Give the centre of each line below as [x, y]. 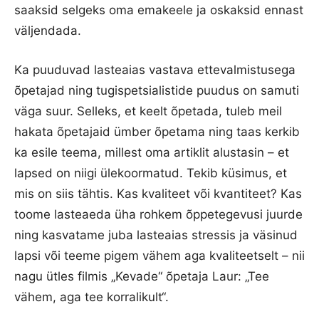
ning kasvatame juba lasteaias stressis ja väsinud [156, 235]
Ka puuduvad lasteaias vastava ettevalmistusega [155, 69]
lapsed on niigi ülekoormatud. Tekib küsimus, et [151, 173]
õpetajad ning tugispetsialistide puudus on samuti [157, 90]
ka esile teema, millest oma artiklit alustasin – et [152, 152]
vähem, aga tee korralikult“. [91, 297]
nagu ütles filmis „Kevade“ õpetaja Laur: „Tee [142, 276]
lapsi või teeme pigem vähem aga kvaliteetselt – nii [159, 255]
